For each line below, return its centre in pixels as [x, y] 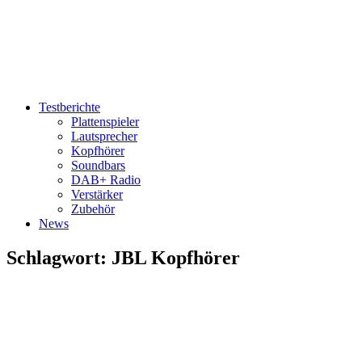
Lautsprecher [104, 136]
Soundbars [98, 165]
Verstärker [97, 194]
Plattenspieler [105, 122]
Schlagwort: [59, 257]
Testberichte [69, 107]
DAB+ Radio [106, 180]
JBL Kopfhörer [176, 257]
